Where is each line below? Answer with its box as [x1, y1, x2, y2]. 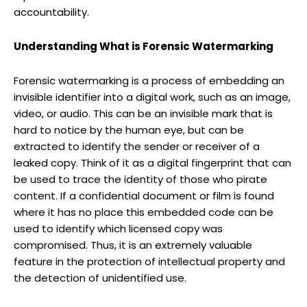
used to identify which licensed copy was [14, 221, 223, 236]
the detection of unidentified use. [14, 270, 186, 285]
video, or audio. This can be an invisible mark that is [14, 106, 273, 121]
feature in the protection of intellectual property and [14, 254, 285, 269]
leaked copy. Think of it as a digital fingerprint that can [14, 155, 291, 170]
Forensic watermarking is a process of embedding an [14, 73, 284, 88]
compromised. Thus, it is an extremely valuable [14, 237, 252, 252]
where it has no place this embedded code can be [14, 204, 273, 219]
